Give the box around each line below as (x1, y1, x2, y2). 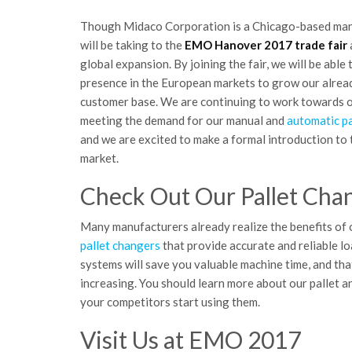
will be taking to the (80, 38, 185, 52)
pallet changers (80, 238, 160, 252)
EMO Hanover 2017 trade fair (185, 38, 347, 52)
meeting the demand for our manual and (80, 113, 287, 127)
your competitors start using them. (80, 295, 260, 309)
